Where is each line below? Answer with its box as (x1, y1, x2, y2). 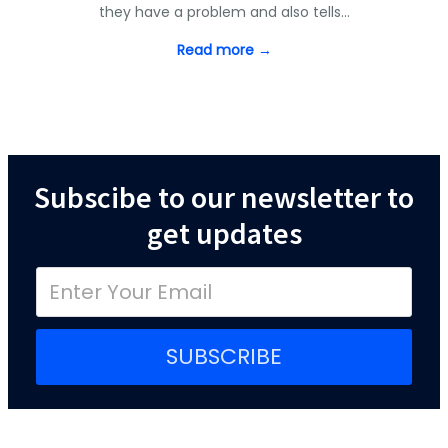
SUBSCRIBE (166, 341, 282, 372)
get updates (146, 214, 302, 252)
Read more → (176, 40, 272, 60)
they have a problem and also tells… (98, 2, 350, 22)
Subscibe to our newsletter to (34, 178, 414, 216)
